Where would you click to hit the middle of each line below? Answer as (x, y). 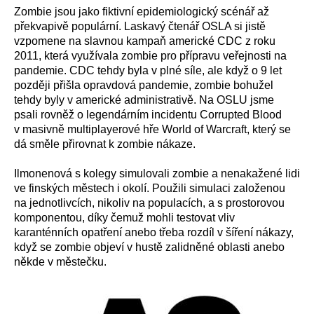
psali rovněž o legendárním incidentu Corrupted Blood (148, 115)
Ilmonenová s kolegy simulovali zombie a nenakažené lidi (157, 173)
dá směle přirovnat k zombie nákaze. (105, 144)
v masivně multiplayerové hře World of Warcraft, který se (152, 129)
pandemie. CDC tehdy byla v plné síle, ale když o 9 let (148, 70)
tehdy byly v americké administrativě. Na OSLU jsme (144, 100)
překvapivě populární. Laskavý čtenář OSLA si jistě (140, 26)
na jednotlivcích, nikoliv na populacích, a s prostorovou (149, 203)
